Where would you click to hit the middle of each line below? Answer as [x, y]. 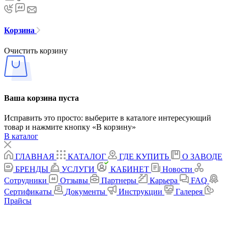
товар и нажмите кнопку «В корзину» [70, 127]
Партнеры [119, 181]
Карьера [164, 181]
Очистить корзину [36, 50]
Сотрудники [25, 181]
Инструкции [140, 192]
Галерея [189, 192]
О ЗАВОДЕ [202, 157]
